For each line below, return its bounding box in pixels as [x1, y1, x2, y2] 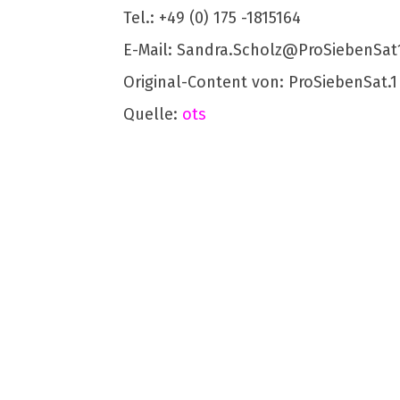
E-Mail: [123, 40, 177, 60]
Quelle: [123, 104, 182, 124]
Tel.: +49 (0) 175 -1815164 [123, 8, 301, 28]
